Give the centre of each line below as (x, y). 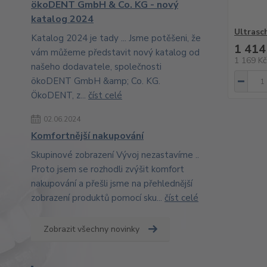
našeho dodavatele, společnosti (96, 67)
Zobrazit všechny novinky (91, 229)
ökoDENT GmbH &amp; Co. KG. (96, 81)
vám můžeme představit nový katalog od (115, 52)
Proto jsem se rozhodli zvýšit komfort (108, 169)
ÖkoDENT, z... (60, 95)
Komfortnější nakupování (87, 136)
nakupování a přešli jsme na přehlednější (112, 184)
